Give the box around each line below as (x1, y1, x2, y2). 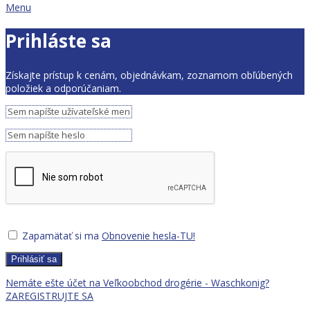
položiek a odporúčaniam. (6, 81, 121, 95)
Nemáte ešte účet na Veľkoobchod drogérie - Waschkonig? (6, 275, 269, 289)
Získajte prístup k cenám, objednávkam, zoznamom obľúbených (6, 68, 293, 82)
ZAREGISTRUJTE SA (6, 289, 93, 302)
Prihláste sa (6, 28, 111, 54)
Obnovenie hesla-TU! (102, 228, 195, 242)
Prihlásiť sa (11, 253, 57, 264)
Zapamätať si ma (22, 228, 99, 242)
